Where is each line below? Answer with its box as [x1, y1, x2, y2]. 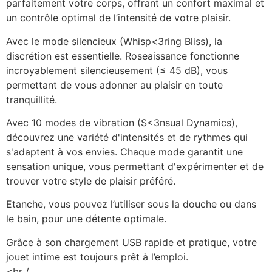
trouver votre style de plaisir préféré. [6, 174, 175, 187]
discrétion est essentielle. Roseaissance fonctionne [6, 49, 239, 62]
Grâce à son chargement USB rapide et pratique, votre [6, 236, 257, 248]
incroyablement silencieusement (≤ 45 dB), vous [6, 64, 228, 76]
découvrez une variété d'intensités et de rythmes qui [6, 131, 248, 143]
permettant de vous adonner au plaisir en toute [6, 78, 223, 91]
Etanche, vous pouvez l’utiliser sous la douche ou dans [6, 198, 256, 211]
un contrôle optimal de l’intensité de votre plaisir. [6, 12, 231, 24]
